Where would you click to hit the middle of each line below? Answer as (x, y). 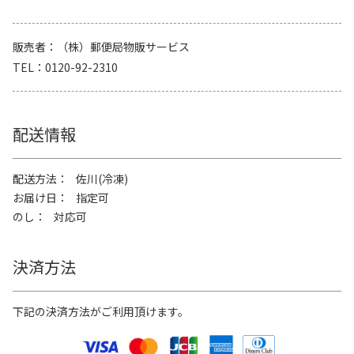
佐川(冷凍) (102, 179)
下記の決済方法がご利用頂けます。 (101, 312)
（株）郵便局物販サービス (123, 47)
